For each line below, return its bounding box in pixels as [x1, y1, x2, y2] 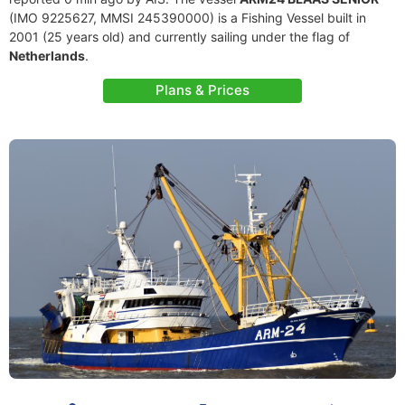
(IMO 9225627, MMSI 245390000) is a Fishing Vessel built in [9, 10, 366, 25]
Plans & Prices [155, 81, 250, 99]
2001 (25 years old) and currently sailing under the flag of [9, 29, 350, 44]
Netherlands [9, 48, 85, 63]
